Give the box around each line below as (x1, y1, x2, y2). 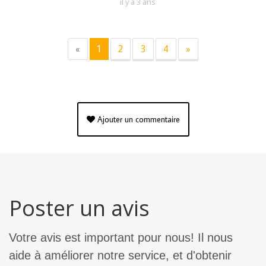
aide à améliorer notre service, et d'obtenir (9, 248, 232, 262)
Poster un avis (9, 194, 150, 223)
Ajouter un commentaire (94, 114, 180, 125)
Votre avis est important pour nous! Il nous (9, 230, 233, 244)
